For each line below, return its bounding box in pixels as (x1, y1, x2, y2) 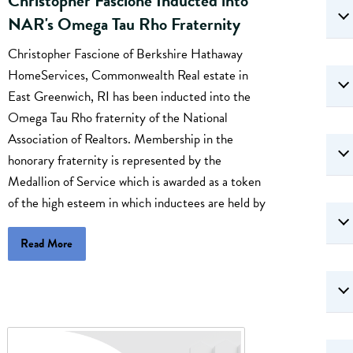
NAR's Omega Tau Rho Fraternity (8, 11, 240, 38)
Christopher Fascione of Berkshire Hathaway (8, 43, 243, 64)
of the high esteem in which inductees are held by (8, 192, 266, 213)
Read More (20, 234, 73, 252)
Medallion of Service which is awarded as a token (8, 171, 261, 191)
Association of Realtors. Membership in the (8, 128, 233, 149)
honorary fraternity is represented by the (8, 150, 221, 170)
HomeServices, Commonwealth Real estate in (8, 65, 248, 85)
